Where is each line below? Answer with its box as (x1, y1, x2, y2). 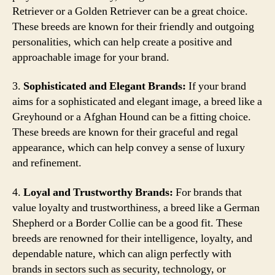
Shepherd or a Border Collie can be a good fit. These (12, 215, 242, 230)
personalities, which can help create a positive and (12, 34, 232, 49)
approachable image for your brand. (12, 50, 169, 64)
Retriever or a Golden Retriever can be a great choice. (12, 4, 248, 18)
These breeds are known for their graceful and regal (12, 125, 238, 139)
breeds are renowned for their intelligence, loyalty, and (12, 231, 252, 246)
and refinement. (12, 156, 82, 170)
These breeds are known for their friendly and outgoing (12, 19, 254, 34)
